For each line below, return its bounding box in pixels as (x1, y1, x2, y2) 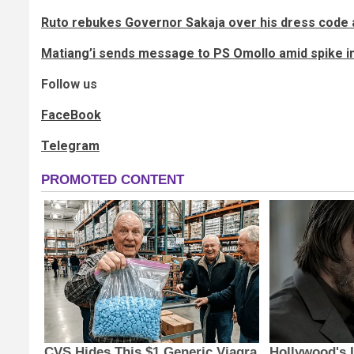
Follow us (41, 77, 97, 92)
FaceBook (41, 107, 101, 123)
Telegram (41, 138, 100, 154)
